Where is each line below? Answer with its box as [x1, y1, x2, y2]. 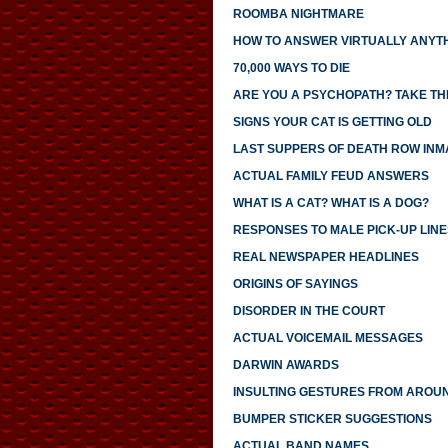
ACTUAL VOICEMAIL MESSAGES [232, 331, 423, 346]
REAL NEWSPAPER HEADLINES [232, 250, 419, 265]
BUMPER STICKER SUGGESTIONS [232, 412, 432, 427]
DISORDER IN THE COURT [232, 304, 385, 319]
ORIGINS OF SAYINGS [232, 277, 358, 292]
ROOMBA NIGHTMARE [232, 7, 364, 22]
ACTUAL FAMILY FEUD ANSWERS [232, 169, 429, 184]
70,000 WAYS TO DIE [232, 61, 350, 76]
